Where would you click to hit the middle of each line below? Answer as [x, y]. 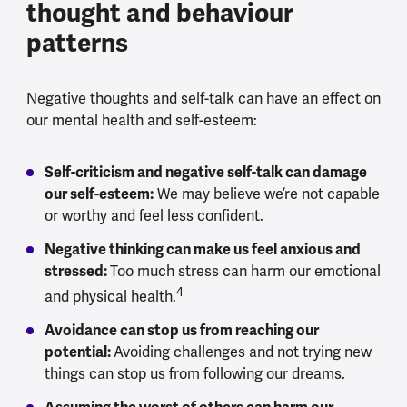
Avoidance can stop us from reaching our [181, 331]
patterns [77, 43]
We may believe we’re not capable [266, 194]
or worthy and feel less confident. [154, 215]
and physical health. [110, 297]
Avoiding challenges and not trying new [242, 352]
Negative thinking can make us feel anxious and [202, 249]
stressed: [77, 271]
